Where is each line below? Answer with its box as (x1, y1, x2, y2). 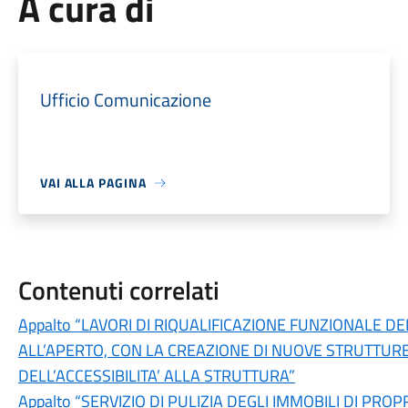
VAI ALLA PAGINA (39, 173, 147, 192)
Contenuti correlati (17, 270, 219, 310)
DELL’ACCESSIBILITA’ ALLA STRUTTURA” (17, 363, 295, 388)
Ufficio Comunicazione (39, 86, 211, 114)
